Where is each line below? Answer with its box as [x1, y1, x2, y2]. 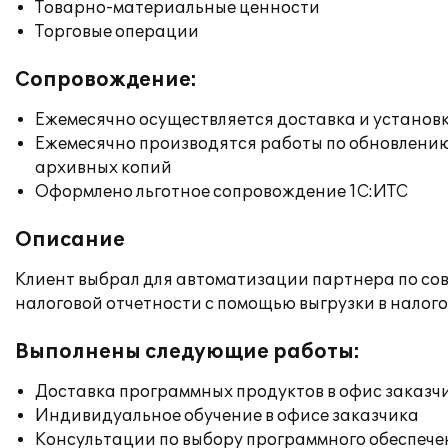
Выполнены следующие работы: [15, 340, 360, 364]
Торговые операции [35, 22, 199, 42]
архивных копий [35, 158, 172, 178]
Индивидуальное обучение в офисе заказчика [35, 406, 419, 426]
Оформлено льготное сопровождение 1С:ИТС [35, 182, 408, 202]
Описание [15, 228, 125, 252]
